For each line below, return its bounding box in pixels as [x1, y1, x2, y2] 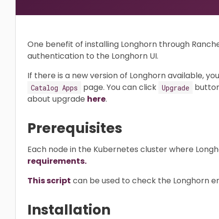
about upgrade [27, 93, 87, 105]
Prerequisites [27, 118, 122, 138]
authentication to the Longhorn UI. [27, 50, 158, 62]
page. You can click [81, 82, 158, 93]
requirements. [27, 155, 87, 167]
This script [27, 175, 71, 186]
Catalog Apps [31, 83, 78, 92]
